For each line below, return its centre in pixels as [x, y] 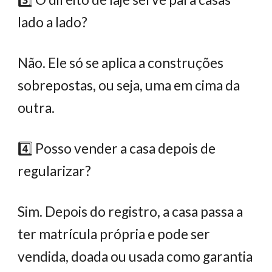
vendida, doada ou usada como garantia [135, 257]
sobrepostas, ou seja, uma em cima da [129, 85]
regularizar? [55, 171]
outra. [36, 108]
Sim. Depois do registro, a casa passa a [131, 212]
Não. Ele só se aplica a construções [121, 63]
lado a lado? [53, 22]
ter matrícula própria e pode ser [114, 234]
